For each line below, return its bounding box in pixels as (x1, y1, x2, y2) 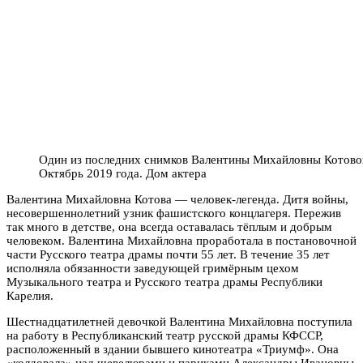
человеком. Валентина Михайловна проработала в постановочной (6, 233, 357, 247)
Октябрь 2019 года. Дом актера (39, 166, 207, 180)
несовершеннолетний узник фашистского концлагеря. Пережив (6, 206, 341, 220)
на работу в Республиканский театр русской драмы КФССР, (6, 328, 323, 342)
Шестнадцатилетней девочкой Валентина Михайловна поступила (6, 314, 352, 328)
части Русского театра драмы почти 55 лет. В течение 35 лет (6, 247, 330, 261)
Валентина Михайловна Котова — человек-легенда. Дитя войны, (6, 192, 348, 206)
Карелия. (6, 288, 53, 302)
